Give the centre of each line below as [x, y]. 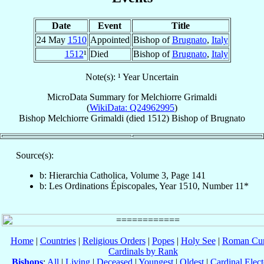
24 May [52, 39]
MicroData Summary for [94, 97]
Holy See [198, 240]
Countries [58, 240]
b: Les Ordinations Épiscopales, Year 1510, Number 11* [144, 186]
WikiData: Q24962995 [132, 107]
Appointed [110, 39]
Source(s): [34, 155]
